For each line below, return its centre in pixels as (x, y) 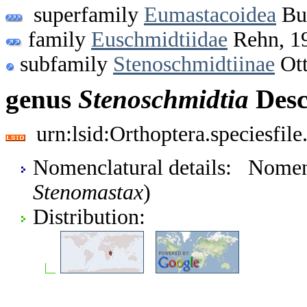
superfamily (83, 14)
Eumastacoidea (210, 14)
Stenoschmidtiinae (194, 64)
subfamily (64, 64)
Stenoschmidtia (163, 99)
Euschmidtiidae (159, 39)
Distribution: (89, 217)
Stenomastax (88, 192)
